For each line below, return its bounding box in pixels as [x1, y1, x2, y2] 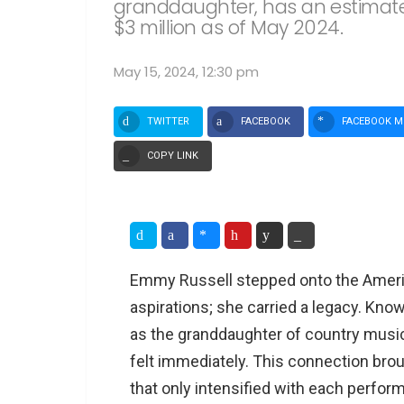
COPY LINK [147, 149, 198, 161]
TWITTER [147, 115, 189, 127]
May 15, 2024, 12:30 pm [114, 61, 259, 81]
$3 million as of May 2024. [114, 14, 344, 41]
